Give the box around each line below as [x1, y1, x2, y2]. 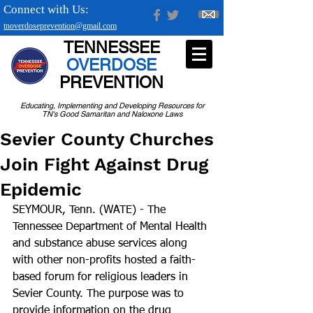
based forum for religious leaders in [13, 272, 191, 283]
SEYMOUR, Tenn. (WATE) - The [13, 205, 169, 216]
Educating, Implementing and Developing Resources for [20, 101, 205, 110]
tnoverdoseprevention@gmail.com [3, 21, 117, 31]
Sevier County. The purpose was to [13, 289, 187, 300]
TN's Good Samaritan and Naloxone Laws [42, 109, 182, 119]
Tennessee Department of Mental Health [13, 221, 210, 233]
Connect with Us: [3, 3, 89, 16]
